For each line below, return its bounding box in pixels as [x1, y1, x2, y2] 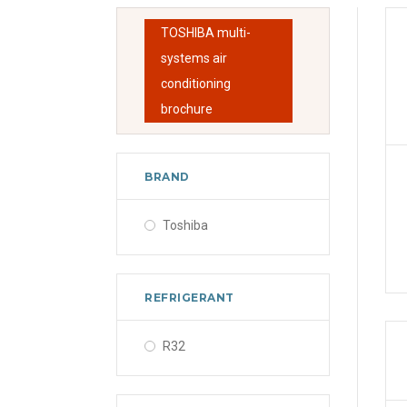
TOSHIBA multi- [161, 25, 251, 40]
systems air [161, 50, 227, 65]
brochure [161, 101, 213, 116]
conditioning [161, 75, 231, 91]
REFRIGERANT [144, 290, 234, 304]
